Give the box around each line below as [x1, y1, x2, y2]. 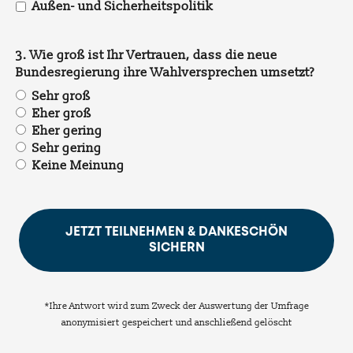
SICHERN [148, 242, 205, 254]
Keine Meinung [32, 158, 124, 173]
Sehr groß [32, 88, 91, 104]
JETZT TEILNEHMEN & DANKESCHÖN [65, 226, 288, 238]
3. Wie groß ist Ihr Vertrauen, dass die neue [16, 47, 277, 63]
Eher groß [32, 106, 91, 121]
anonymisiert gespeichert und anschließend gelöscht [61, 317, 292, 329]
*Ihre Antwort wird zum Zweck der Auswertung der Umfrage [44, 300, 309, 312]
